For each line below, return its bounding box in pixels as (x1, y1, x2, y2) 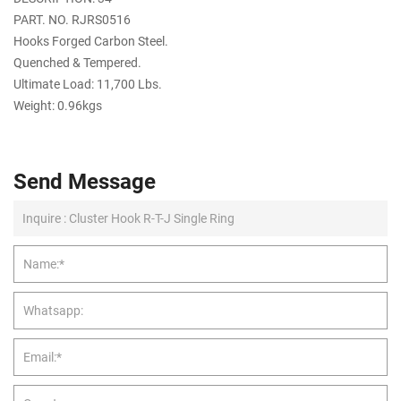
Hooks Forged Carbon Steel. (13, 31, 168, 49)
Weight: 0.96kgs (13, 96, 102, 114)
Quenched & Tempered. (13, 53, 141, 71)
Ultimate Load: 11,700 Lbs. (13, 74, 162, 92)
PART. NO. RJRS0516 (13, 10, 131, 28)
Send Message (13, 166, 156, 195)
